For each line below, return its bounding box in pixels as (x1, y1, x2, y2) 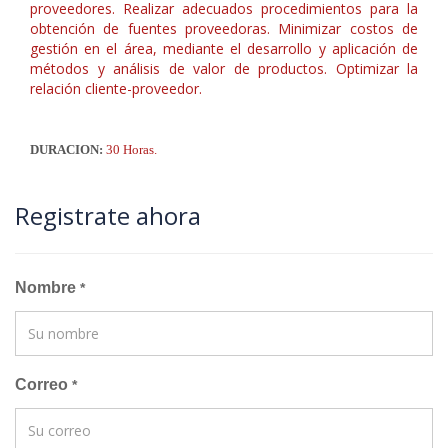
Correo (15, 375, 72, 393)
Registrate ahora (15, 198, 201, 232)
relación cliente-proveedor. (30, 78, 202, 98)
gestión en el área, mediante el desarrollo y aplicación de (30, 38, 418, 58)
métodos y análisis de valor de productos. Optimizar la (30, 58, 418, 78)
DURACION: (30, 141, 106, 157)
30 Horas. (106, 141, 157, 157)
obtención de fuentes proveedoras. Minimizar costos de (30, 18, 418, 38)
